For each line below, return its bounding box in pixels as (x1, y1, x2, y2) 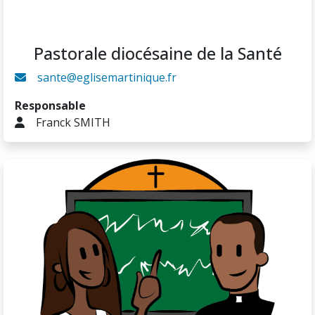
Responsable (15, 98, 86, 114)
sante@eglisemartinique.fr (37, 70, 176, 86)
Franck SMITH (36, 115, 110, 131)
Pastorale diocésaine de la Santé (33, 42, 282, 65)
